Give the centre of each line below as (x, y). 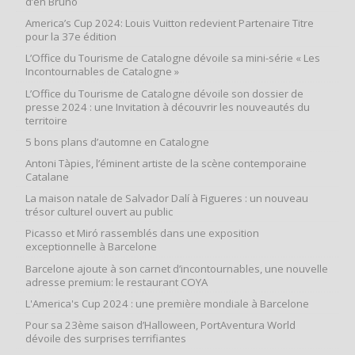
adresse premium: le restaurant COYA (116, 282)
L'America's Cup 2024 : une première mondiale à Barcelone (167, 303)
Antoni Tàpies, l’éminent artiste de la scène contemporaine (166, 164)
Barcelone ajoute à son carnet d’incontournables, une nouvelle (177, 268)
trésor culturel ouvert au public (99, 212)
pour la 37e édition (71, 37)
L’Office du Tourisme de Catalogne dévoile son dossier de (164, 93)
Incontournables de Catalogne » (102, 72)
